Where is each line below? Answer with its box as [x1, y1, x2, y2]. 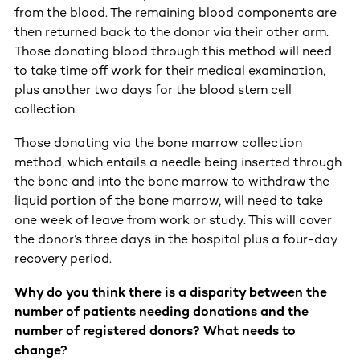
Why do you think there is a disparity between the [14, 284, 327, 300]
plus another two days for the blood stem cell [14, 81, 292, 97]
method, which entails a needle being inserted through [14, 153, 342, 170]
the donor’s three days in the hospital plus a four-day [14, 231, 337, 247]
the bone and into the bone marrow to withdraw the [14, 173, 329, 189]
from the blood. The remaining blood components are [14, 4, 337, 20]
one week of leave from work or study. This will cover [14, 211, 332, 227]
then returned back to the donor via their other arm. [14, 23, 329, 39]
